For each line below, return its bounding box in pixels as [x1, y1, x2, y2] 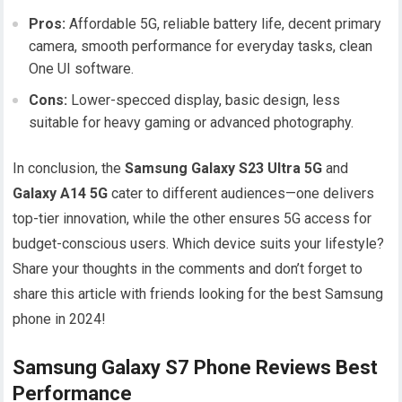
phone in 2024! [13, 310, 107, 328]
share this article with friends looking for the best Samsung [13, 285, 384, 303]
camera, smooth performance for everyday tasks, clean [29, 38, 373, 56]
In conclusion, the [13, 160, 126, 178]
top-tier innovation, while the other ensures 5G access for [13, 210, 372, 228]
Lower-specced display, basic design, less [67, 92, 341, 109]
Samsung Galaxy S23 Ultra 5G [125, 160, 323, 178]
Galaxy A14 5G [13, 185, 109, 203]
